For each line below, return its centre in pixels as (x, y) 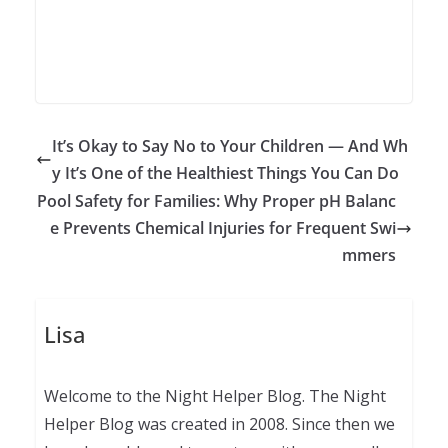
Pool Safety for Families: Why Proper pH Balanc (216, 201)
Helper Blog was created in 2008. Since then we (219, 423)
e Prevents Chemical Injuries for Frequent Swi (223, 228)
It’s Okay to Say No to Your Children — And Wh (230, 146)
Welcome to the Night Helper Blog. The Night (214, 395)
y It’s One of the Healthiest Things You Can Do (225, 173)
